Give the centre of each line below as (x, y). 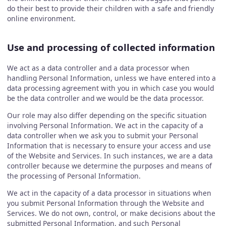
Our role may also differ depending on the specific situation (107, 116)
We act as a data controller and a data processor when (98, 68)
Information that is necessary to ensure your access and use (109, 146)
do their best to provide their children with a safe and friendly (110, 9)
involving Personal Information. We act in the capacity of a (105, 126)
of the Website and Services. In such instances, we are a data (110, 156)
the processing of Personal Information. (74, 176)
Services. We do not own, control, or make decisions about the (111, 213)
